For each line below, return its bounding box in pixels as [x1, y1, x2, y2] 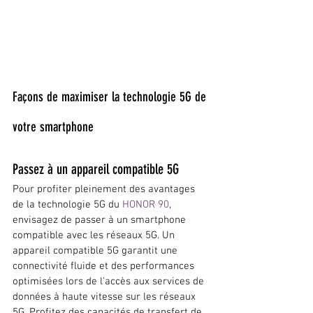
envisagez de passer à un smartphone [13, 214, 189, 227]
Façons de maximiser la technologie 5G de [13, 89, 210, 105]
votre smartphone [13, 119, 94, 136]
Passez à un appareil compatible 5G [13, 161, 179, 178]
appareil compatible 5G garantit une [13, 245, 180, 258]
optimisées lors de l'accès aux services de [13, 275, 207, 289]
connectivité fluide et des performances [13, 260, 197, 273]
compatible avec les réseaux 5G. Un [13, 229, 177, 242]
